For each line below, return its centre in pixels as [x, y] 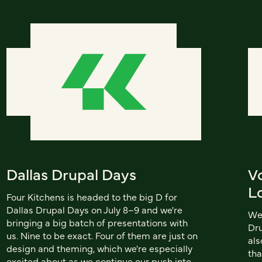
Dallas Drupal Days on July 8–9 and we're [94, 209]
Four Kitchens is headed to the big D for [92, 196]
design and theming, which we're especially [99, 248]
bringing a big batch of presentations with [97, 222]
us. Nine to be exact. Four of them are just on [102, 235]
